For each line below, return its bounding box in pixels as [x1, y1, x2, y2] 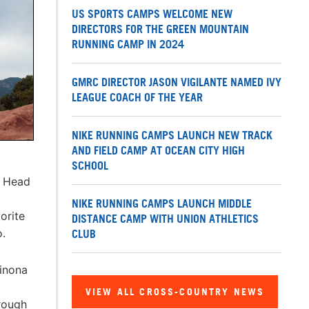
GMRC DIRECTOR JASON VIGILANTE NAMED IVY [72, 75, 281, 90]
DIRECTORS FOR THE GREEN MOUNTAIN [72, 22, 249, 37]
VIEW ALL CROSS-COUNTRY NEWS [86, 286, 265, 298]
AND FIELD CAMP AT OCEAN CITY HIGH [72, 143, 245, 158]
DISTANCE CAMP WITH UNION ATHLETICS [72, 212, 259, 226]
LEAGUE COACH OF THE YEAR [72, 90, 203, 105]
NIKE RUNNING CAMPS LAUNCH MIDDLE [72, 197, 252, 211]
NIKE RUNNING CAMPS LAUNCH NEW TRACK [72, 128, 272, 143]
